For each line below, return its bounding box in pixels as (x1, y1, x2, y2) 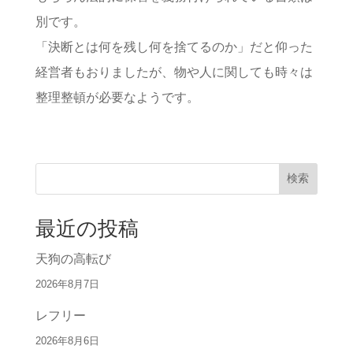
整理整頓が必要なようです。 (35, 91, 199, 105)
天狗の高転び (35, 252, 111, 266)
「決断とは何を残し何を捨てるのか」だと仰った (35, 40, 313, 54)
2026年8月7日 (35, 278, 99, 291)
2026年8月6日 (35, 335, 99, 347)
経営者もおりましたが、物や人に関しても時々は (35, 65, 313, 80)
